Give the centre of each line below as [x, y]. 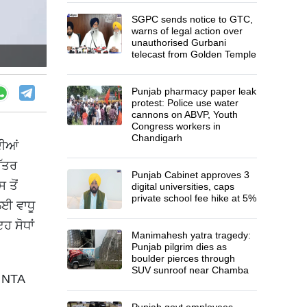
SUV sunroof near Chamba [191, 270]
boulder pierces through [184, 258]
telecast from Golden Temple [194, 54]
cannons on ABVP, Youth [185, 114]
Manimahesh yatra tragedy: [192, 235]
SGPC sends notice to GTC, [193, 19]
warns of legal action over [187, 30]
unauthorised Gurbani [179, 42]
